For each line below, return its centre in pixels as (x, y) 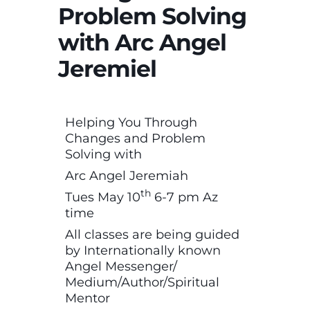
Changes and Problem (135, 138)
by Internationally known (143, 250)
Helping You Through (131, 122)
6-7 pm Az (184, 197)
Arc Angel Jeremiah (127, 175)
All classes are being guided (152, 234)
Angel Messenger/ (121, 266)
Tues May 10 (103, 197)
